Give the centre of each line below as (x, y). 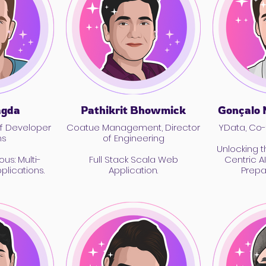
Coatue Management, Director (133, 127)
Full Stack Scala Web (133, 159)
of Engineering (133, 138)
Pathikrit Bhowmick (133, 110)
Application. (133, 170)
